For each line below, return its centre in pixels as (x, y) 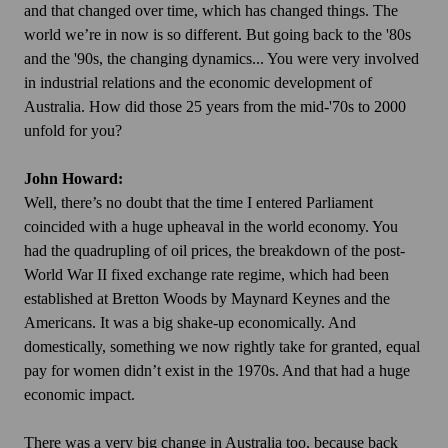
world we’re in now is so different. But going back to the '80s (217, 35)
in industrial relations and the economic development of (198, 83)
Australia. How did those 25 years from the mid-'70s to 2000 (215, 107)
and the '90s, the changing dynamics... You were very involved (221, 59)
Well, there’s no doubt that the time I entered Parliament (198, 203)
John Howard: (73, 179)
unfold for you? (73, 131)
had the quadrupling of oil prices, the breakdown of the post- (214, 251)
